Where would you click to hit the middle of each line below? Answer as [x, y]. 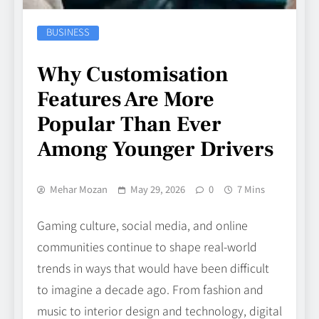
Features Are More [126, 100]
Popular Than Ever [129, 125]
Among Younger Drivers [155, 150]
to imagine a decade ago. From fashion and [150, 289]
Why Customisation [133, 75]
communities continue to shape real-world [147, 247]
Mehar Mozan [79, 189]
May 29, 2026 [158, 189]
